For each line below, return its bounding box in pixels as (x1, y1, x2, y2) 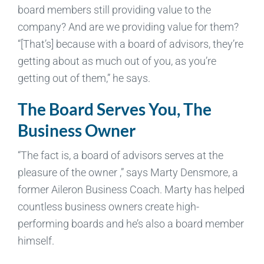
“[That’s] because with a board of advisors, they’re (17, 37, 243, 50)
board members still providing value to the (17, 3, 211, 16)
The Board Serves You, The (17, 98, 212, 119)
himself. (17, 234, 54, 247)
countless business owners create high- (17, 200, 199, 213)
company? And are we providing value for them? (17, 20, 239, 33)
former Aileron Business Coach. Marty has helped (17, 183, 245, 196)
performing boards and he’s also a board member (17, 217, 244, 230)
